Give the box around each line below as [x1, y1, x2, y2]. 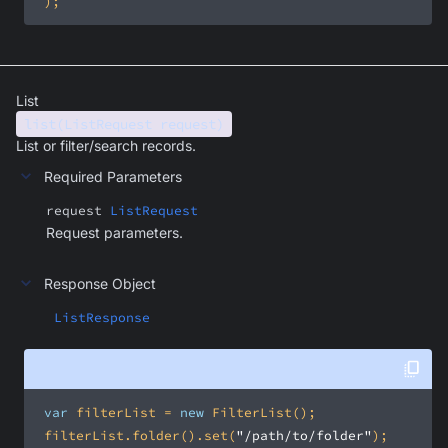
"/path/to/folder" [236, 427, 372, 444]
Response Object [44, 274, 156, 292]
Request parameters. [46, 224, 183, 241]
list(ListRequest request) [24, 115, 224, 133]
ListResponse [54, 309, 150, 326]
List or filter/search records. [16, 137, 196, 154]
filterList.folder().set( [36, 427, 236, 444]
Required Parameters [44, 167, 182, 185]
